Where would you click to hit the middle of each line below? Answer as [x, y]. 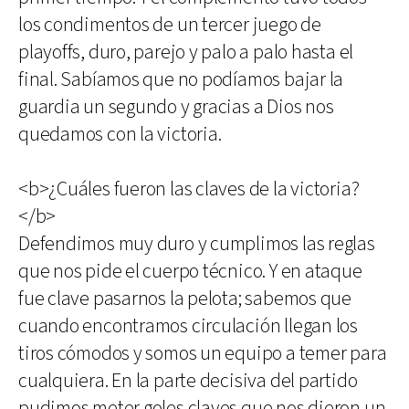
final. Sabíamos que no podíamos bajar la [181, 80]
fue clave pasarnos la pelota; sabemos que [185, 299]
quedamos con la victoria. [120, 135]
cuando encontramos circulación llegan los [188, 326]
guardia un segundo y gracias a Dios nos [176, 107]
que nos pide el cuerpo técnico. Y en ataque [190, 272]
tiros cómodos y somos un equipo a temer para [203, 354]
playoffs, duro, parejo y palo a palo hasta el [186, 52]
